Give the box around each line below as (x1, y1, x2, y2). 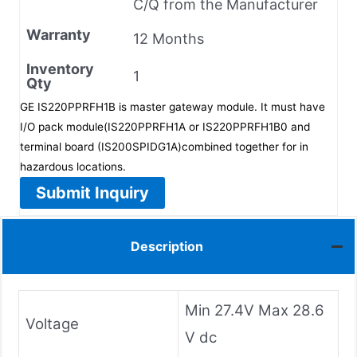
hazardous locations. (20, 159, 126, 173)
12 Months (133, 29, 204, 47)
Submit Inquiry (36, 182, 149, 202)
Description (131, 238, 203, 255)
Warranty (26, 25, 91, 43)
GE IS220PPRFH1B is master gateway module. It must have (20, 100, 325, 113)
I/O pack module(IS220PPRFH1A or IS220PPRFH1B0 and (20, 120, 310, 133)
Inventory (26, 60, 94, 77)
